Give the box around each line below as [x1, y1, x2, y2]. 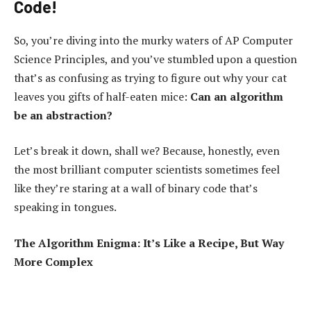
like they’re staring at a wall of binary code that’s [14, 180, 258, 196]
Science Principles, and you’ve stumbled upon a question [14, 51, 297, 67]
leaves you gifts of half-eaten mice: [14, 88, 190, 104]
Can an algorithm [190, 88, 283, 104]
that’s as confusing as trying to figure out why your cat [14, 69, 287, 85]
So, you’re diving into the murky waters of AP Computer [14, 32, 293, 48]
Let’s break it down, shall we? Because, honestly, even [14, 143, 280, 159]
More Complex [14, 253, 93, 269]
